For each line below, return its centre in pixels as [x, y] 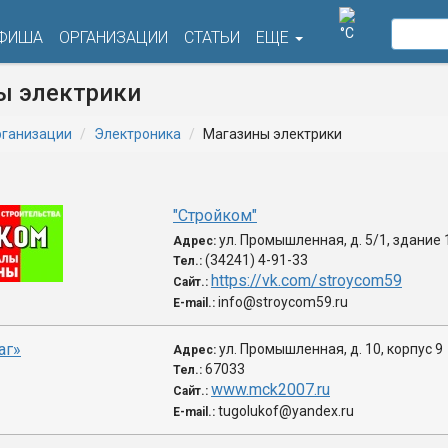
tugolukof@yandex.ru [286, 411]
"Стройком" [215, 215]
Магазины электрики [272, 134]
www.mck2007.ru [270, 389]
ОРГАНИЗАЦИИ [113, 37]
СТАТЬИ [212, 37]
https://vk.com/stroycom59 [306, 280]
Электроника [137, 134]
